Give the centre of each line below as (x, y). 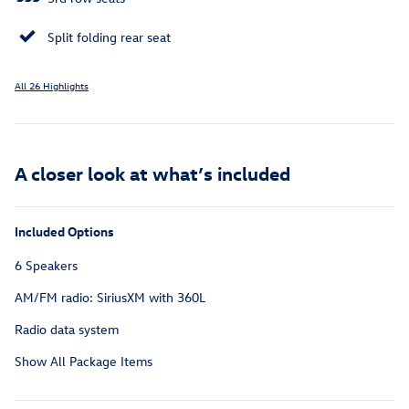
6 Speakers (46, 266)
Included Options (64, 232)
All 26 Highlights (52, 86)
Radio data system (67, 330)
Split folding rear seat (109, 37)
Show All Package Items (84, 362)
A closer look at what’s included (152, 173)
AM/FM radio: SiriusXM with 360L (110, 298)
